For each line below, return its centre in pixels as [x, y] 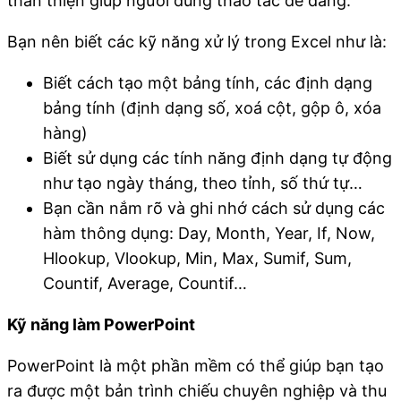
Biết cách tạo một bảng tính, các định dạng [208, 82]
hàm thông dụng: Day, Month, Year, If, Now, [209, 233]
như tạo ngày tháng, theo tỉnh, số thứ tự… [203, 183]
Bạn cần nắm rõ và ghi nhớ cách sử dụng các [214, 208]
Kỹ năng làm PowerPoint [101, 324]
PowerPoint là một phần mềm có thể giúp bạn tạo [196, 365]
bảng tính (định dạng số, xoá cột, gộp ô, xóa [212, 107]
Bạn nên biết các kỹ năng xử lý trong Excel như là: [197, 41]
